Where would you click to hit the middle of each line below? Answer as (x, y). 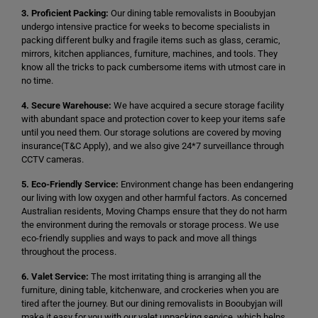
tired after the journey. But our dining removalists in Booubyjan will (152, 303)
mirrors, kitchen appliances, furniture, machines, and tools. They (149, 54)
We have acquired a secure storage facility (198, 105)
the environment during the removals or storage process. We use (150, 225)
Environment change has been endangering (206, 184)
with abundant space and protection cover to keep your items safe (153, 119)
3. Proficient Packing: (65, 13)
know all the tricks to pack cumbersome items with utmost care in (153, 67)
